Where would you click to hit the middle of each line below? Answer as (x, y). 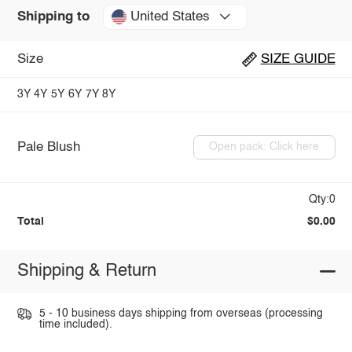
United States (170, 16)
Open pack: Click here (264, 147)
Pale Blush (48, 147)
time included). (75, 324)
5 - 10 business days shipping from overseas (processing (181, 313)
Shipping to (53, 16)
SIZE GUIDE (298, 59)
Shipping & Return (86, 271)
